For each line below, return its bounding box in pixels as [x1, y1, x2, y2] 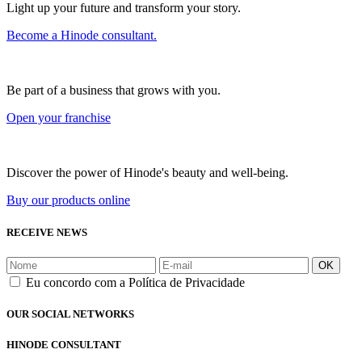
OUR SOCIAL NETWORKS [6, 307, 134, 320]
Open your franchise [6, 111, 111, 125]
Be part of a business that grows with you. [6, 83, 221, 98]
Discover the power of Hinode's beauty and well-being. [6, 166, 288, 180]
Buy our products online [6, 193, 130, 208]
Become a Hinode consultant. [6, 28, 157, 43]
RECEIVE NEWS [6, 225, 87, 238]
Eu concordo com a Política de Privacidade [26, 275, 245, 289]
